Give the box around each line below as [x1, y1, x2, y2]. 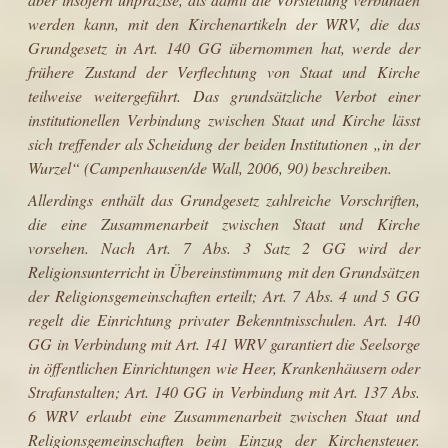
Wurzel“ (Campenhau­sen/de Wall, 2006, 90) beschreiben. [28, 156, 393, 178]
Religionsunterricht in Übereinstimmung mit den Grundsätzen [28, 260, 420, 282]
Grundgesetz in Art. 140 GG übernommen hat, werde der [28, 36, 420, 58]
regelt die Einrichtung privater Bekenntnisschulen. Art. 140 [28, 308, 420, 330]
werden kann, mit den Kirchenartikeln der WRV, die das [28, 12, 420, 34]
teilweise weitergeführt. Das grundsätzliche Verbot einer [28, 84, 420, 106]
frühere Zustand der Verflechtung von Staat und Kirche [28, 60, 420, 82]
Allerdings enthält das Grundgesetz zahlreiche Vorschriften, [28, 188, 420, 210]
